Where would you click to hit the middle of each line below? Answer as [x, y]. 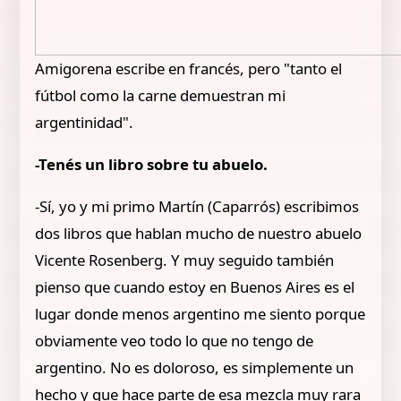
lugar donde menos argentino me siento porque [200, 313]
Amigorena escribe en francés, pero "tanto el [189, 68]
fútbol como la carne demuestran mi [161, 95]
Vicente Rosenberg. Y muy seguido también [185, 260]
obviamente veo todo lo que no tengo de [175, 340]
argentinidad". [85, 122]
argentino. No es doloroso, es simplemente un [195, 367]
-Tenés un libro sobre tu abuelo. [152, 164]
